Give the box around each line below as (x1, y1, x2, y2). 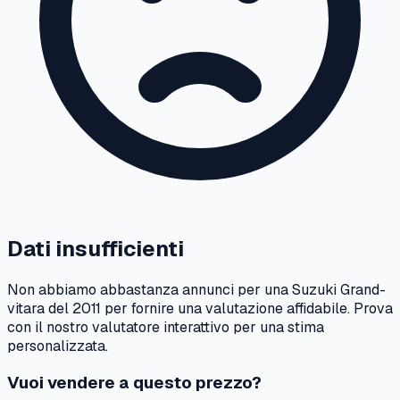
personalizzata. (7, 336, 108, 355)
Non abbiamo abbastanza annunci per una (7, 279, 292, 299)
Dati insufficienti (7, 234, 184, 262)
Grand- (340, 279, 386, 299)
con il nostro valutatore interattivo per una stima (7, 317, 324, 337)
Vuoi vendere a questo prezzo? (7, 371, 262, 395)
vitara (7, 298, 45, 318)
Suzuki (292, 279, 337, 299)
